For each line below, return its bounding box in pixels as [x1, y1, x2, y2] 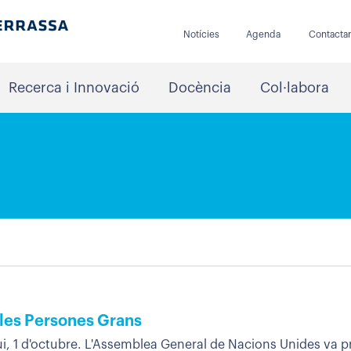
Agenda [245, 30, 280, 39]
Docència [168, 81, 231, 95]
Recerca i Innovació [8, 81, 139, 95]
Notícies [183, 30, 219, 39]
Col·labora [259, 81, 329, 95]
